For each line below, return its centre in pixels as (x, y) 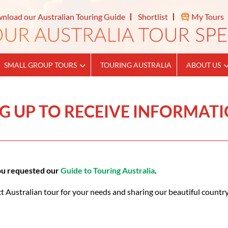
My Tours (207, 17)
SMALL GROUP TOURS (40, 65)
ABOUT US (204, 65)
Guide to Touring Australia (108, 170)
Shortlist (153, 17)
